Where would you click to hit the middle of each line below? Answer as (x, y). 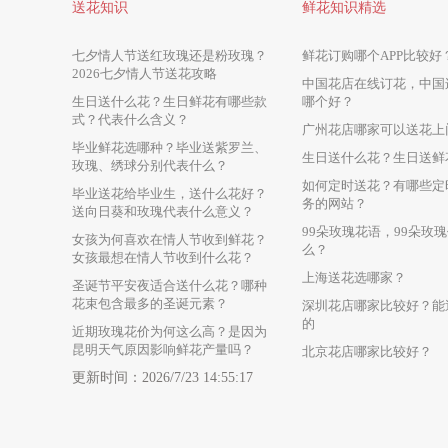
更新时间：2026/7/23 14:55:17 (162, 377)
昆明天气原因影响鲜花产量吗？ (163, 349)
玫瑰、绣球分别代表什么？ (150, 165)
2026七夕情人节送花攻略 (144, 73)
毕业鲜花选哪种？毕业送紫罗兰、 (169, 147)
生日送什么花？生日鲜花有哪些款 (169, 101)
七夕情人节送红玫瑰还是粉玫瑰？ (169, 55)
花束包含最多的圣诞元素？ (150, 303)
